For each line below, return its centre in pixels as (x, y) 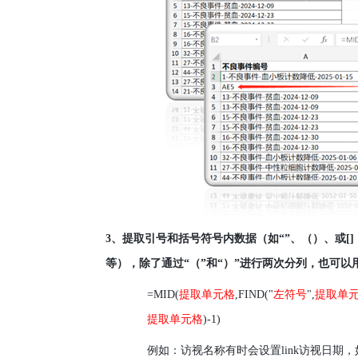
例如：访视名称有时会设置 (214, 350)
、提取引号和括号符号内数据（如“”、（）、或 (229, 239)
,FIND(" (254, 294)
